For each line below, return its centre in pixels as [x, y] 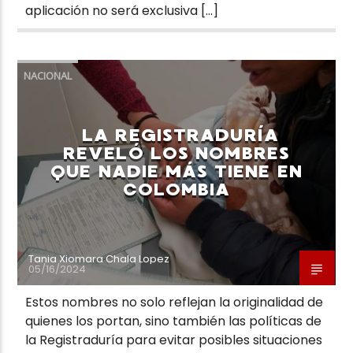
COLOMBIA [176, 189]
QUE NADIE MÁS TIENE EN [176, 171]
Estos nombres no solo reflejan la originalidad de [175, 302]
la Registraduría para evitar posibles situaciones [174, 340]
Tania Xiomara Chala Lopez [99, 258]
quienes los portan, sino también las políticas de [174, 321]
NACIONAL [48, 75]
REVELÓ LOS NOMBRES [176, 153]
